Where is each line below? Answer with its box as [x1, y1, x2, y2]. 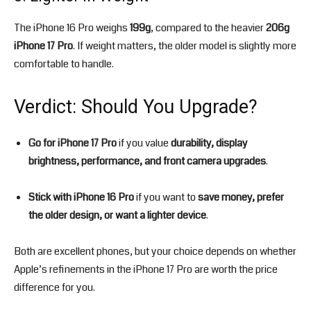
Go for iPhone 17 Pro [28, 135, 117, 151]
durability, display [171, 135, 248, 151]
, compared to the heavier [151, 20, 266, 36]
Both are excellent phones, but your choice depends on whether [14, 244, 296, 260]
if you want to [134, 190, 198, 205]
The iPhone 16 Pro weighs [14, 20, 130, 36]
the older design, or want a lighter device [28, 208, 206, 224]
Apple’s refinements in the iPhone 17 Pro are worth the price [14, 262, 278, 278]
